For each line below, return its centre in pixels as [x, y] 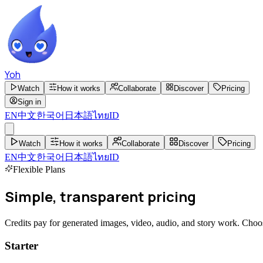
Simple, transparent [75, 196]
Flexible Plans [39, 169]
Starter [21, 245]
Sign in [29, 102]
